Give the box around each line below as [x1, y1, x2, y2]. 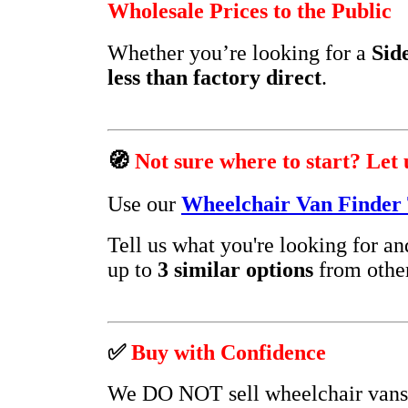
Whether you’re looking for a [107, 41, 372, 66]
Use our [107, 191, 181, 216]
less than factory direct [107, 66, 321, 90]
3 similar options [158, 257, 313, 281]
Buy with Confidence [131, 340, 326, 364]
